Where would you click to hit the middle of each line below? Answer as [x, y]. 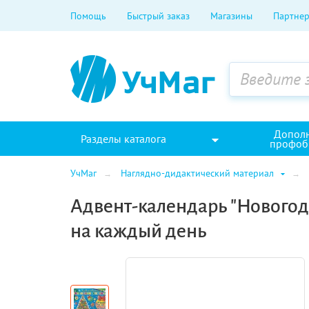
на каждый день [138, 231]
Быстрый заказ [158, 16]
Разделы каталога [123, 138]
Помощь [88, 16]
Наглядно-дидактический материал [199, 173]
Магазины [231, 16]
